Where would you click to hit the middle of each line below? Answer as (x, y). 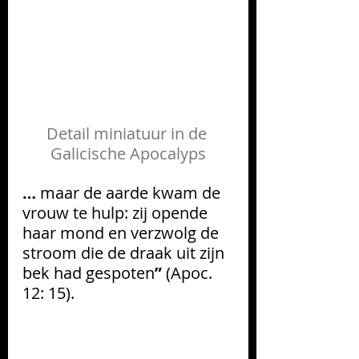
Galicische (88, 154)
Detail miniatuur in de (128, 134)
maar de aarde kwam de (132, 193)
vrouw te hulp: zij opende (117, 213)
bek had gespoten (89, 273)
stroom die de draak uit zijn (125, 253)
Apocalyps (166, 154)
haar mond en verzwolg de (123, 233)
